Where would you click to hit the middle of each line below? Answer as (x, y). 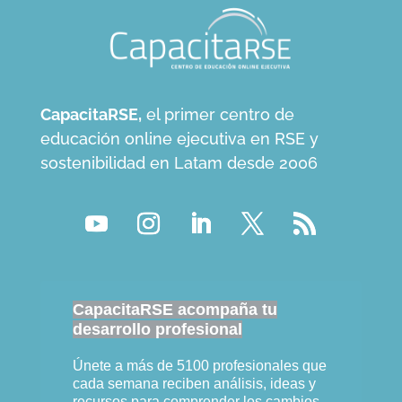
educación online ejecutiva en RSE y (179, 138)
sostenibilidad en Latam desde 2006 (179, 162)
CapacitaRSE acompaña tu (175, 309)
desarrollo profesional (157, 329)
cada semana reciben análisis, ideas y (194, 383)
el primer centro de (218, 114)
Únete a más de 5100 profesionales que (199, 365)
